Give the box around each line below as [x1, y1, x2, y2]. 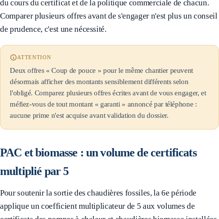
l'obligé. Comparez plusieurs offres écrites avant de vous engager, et [10, 88, 206, 97]
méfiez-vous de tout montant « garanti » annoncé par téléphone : [10, 100, 197, 108]
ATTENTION [17, 54, 51, 61]
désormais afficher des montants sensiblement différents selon [10, 77, 189, 86]
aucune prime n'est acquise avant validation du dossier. [10, 111, 169, 119]
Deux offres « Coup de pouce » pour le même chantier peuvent [10, 66, 194, 74]
